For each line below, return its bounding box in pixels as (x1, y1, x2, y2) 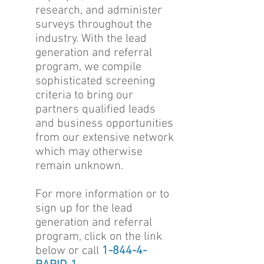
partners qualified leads (35, 103, 156, 117)
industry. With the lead (35, 32, 147, 46)
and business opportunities (35, 117, 173, 131)
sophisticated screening (35, 74, 155, 88)
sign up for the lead (35, 202, 133, 216)
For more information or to (35, 187, 169, 202)
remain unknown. (35, 159, 123, 173)
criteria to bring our (35, 88, 133, 103)
